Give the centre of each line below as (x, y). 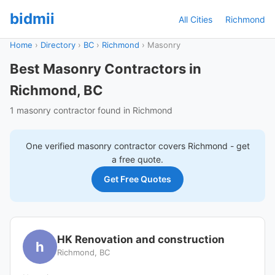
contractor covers (149, 146)
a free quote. (137, 159)
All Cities (196, 19)
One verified (51, 146)
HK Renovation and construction (141, 239)
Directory (58, 45)
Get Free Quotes (137, 179)
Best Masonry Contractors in (106, 69)
